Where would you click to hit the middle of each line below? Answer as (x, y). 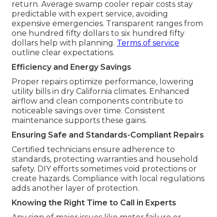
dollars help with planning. (64, 43)
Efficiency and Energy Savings (71, 67)
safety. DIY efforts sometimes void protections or (104, 169)
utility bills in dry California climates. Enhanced (101, 92)
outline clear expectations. (63, 53)
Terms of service (148, 43)
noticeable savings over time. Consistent (88, 111)
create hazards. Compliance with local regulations (108, 179)
